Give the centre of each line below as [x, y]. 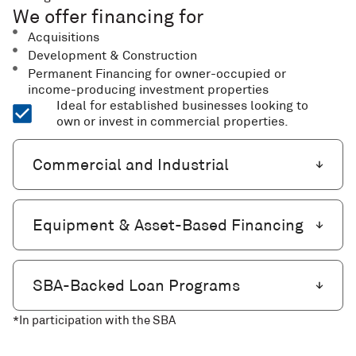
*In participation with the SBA [94, 320]
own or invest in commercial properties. [172, 121]
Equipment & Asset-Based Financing [168, 225]
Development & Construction [112, 55]
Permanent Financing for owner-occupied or [157, 74]
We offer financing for [108, 16]
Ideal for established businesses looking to [182, 105]
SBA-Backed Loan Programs [136, 285]
